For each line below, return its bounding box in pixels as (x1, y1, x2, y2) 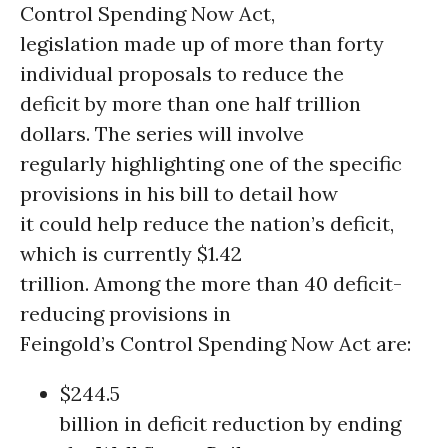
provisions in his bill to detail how (20, 181, 338, 206)
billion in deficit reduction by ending (60, 411, 401, 436)
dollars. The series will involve (20, 121, 304, 146)
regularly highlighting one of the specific (20, 151, 402, 176)
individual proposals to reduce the (20, 61, 344, 86)
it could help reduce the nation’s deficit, (20, 211, 394, 236)
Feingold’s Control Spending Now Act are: (20, 331, 411, 356)
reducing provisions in (20, 301, 231, 326)
